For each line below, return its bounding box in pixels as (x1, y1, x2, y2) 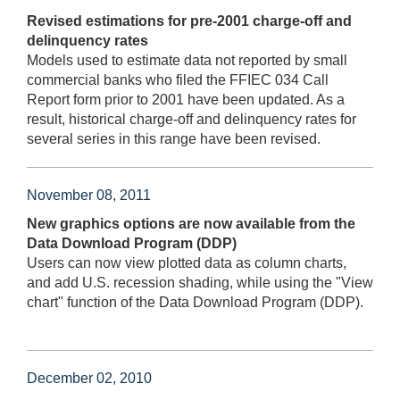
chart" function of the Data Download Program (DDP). (27, 294, 363, 310)
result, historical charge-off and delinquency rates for (27, 111, 356, 127)
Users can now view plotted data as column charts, (27, 254, 346, 271)
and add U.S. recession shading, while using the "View (27, 274, 373, 290)
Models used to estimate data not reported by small (27, 52, 347, 68)
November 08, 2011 (27, 187, 151, 203)
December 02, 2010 (27, 370, 152, 386)
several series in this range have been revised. (27, 130, 321, 146)
